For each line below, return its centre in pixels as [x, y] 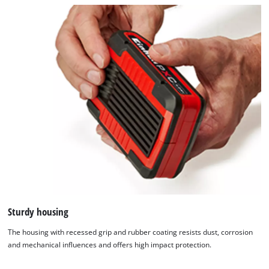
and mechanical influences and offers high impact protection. [110, 244]
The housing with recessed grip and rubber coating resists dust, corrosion [131, 232]
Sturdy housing [38, 212]
